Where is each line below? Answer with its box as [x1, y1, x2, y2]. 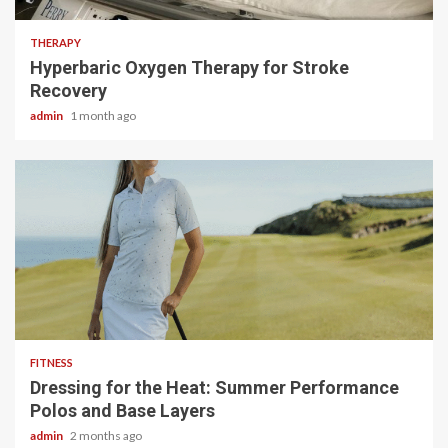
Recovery [30, 80, 107, 101]
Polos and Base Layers [30, 400, 215, 421]
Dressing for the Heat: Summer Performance [30, 377, 399, 398]
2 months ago [70, 428, 142, 443]
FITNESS [30, 356, 73, 369]
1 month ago [70, 108, 136, 123]
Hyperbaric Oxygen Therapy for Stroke [30, 57, 349, 78]
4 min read [40, 304, 105, 318]
